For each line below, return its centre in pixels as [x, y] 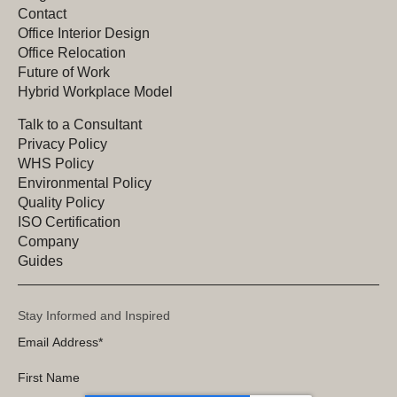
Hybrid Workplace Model [95, 91]
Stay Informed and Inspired [94, 315]
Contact [42, 13]
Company [48, 241]
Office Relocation [72, 52]
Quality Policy [61, 202]
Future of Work [64, 72]
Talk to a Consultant [80, 124]
